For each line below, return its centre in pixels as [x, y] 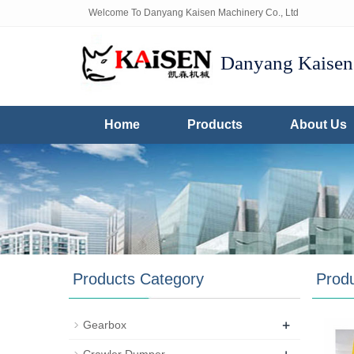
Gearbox [105, 325]
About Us [318, 124]
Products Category [138, 279]
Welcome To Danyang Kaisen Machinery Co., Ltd [194, 13]
